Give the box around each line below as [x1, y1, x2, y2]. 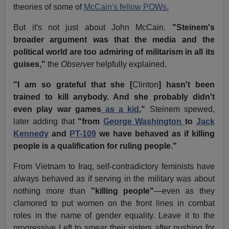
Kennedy [13, 129, 49, 139]
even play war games [13, 105, 101, 114]
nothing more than [13, 187, 91, 196]
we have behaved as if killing [96, 129, 215, 139]
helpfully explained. [94, 60, 167, 69]
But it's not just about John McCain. [13, 23, 172, 32]
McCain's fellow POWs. [84, 3, 169, 12]
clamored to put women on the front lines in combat [13, 199, 215, 208]
